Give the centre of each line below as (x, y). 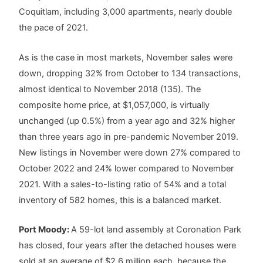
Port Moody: (45, 230)
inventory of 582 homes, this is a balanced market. (120, 200)
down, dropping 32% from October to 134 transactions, (130, 73)
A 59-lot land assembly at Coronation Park (156, 230)
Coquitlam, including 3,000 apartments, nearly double (126, 12)
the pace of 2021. (54, 28)
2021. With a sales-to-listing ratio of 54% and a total (123, 184)
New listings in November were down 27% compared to (130, 152)
